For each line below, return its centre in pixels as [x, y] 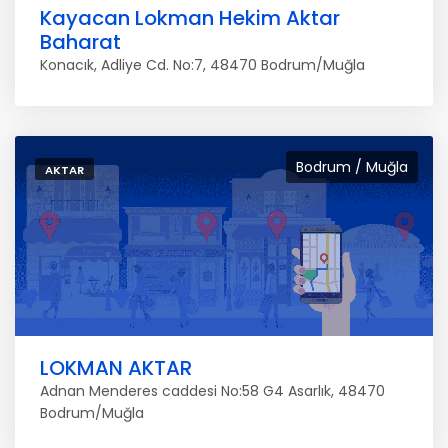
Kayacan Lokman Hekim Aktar [190, 18]
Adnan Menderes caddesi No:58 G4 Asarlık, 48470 [212, 391]
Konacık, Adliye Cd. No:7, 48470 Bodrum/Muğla [202, 65]
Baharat [80, 42]
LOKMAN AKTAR [116, 368]
